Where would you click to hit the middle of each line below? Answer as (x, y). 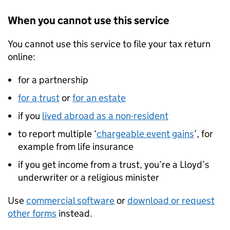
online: (22, 57)
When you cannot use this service (89, 21)
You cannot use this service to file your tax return (109, 44)
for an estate (99, 98)
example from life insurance (76, 147)
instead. (74, 214)
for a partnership (53, 80)
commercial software (70, 201)
